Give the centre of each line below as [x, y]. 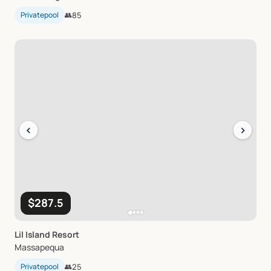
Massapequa [39, 247]
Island [38, 234]
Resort [66, 234]
